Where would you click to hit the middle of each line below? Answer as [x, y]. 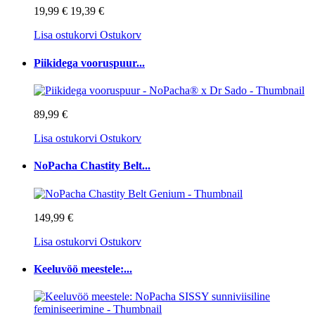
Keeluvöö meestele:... [83, 269]
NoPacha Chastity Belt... [92, 166]
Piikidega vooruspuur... [89, 63]
